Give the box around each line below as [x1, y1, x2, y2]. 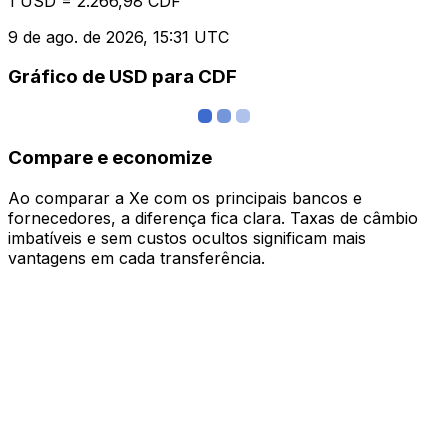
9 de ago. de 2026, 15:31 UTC [8, 26, 229, 47]
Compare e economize [8, 145, 212, 169]
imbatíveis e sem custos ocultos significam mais [8, 227, 366, 248]
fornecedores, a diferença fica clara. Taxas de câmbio [8, 207, 418, 228]
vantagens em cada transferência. [8, 247, 265, 268]
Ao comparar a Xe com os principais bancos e [8, 187, 362, 208]
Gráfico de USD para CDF [8, 65, 237, 89]
